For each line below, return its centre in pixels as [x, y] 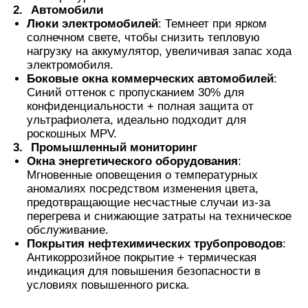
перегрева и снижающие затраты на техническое [159, 216]
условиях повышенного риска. [109, 285]
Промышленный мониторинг [114, 147]
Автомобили [67, 10]
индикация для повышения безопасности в [144, 271]
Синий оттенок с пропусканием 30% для [136, 92]
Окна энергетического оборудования [133, 161]
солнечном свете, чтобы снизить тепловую [144, 37]
